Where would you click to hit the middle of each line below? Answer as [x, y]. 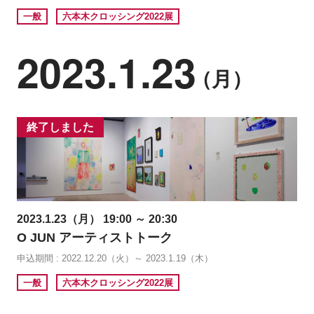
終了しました [60, 127]
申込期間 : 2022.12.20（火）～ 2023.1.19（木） [115, 258]
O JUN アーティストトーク [94, 237]
